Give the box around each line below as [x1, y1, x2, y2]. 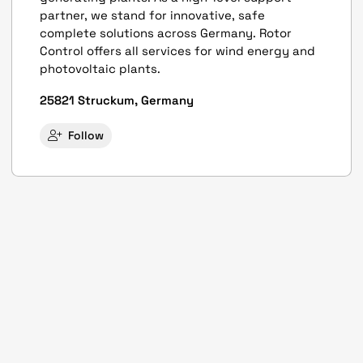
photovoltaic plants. [40, 61, 161, 76]
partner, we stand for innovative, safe [40, 7, 266, 23]
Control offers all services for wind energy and [40, 43, 316, 58]
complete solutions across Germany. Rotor [40, 25, 293, 41]
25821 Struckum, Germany [40, 92, 194, 108]
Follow [68, 128, 105, 143]
